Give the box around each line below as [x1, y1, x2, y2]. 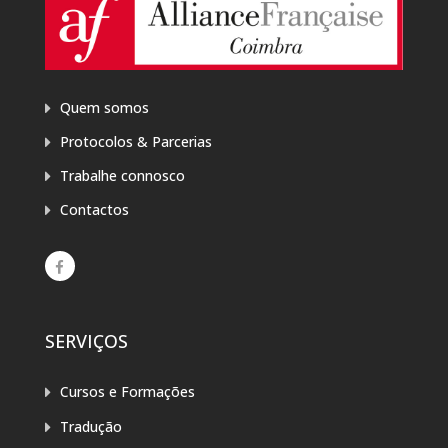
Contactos [59, 200, 129, 220]
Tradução [59, 416, 122, 436]
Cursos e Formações [59, 382, 195, 402]
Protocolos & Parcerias [59, 132, 212, 152]
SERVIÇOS [44, 329, 128, 354]
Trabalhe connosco [59, 166, 185, 186]
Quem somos [59, 97, 149, 117]
